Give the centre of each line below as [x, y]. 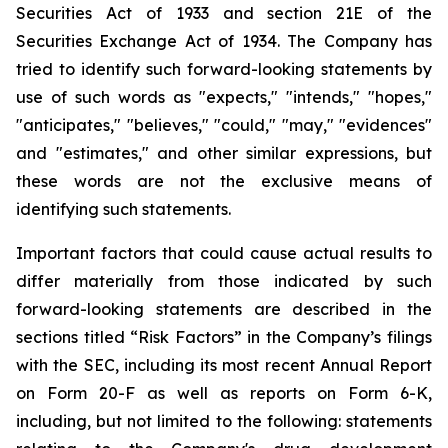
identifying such [77, 209]
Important [55, 253]
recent [289, 365]
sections [47, 337]
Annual [346, 365]
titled [104, 337]
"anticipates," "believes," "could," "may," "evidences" [224, 125]
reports [277, 393]
